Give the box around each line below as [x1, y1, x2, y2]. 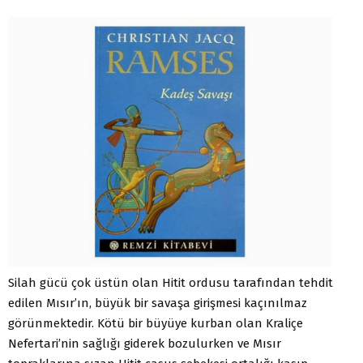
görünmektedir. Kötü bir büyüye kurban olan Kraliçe [8, 315, 303, 331]
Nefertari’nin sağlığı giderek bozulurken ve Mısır [8, 335, 281, 351]
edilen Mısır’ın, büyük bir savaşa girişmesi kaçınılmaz [8, 295, 307, 310]
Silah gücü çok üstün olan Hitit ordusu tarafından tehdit [8, 275, 333, 290]
